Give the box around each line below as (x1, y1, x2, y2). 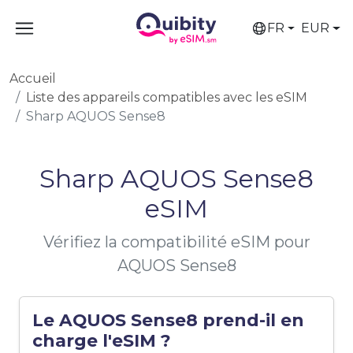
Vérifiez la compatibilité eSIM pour (43, 232, 310, 251)
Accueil (9, 71, 56, 86)
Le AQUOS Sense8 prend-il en (32, 310, 304, 330)
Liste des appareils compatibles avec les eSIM (26, 90, 307, 105)
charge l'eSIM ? (32, 330, 171, 351)
